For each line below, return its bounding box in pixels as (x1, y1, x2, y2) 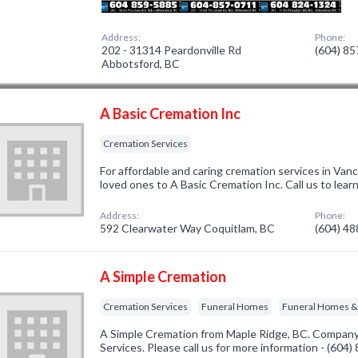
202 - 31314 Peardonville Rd (101, 43, 242, 57)
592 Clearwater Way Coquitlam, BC (100, 221, 276, 235)
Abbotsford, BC (101, 57, 181, 70)
